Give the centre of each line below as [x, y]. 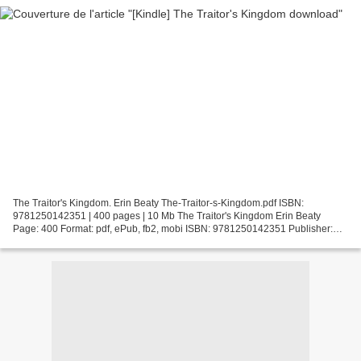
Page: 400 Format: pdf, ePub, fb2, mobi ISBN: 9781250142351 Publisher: [173, 228]
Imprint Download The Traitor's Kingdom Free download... [139, 241]
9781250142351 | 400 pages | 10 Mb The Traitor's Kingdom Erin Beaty [167, 216]
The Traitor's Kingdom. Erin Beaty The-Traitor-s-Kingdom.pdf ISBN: [158, 203]
